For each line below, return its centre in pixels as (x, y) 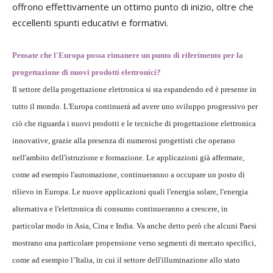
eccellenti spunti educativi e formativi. (90, 23)
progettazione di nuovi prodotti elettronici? (87, 73)
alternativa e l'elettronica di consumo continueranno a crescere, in (120, 209)
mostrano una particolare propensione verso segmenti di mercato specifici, (134, 243)
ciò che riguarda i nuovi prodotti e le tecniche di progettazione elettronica (134, 124)
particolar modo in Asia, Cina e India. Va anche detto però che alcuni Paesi (134, 226)
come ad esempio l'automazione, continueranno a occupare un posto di (129, 175)
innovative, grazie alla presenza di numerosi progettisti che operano (124, 141)
